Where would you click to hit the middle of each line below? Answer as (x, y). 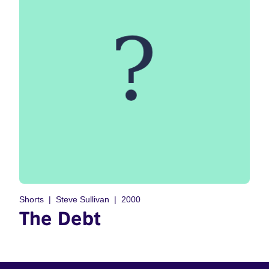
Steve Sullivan (83, 199)
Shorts (32, 199)
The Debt (60, 218)
